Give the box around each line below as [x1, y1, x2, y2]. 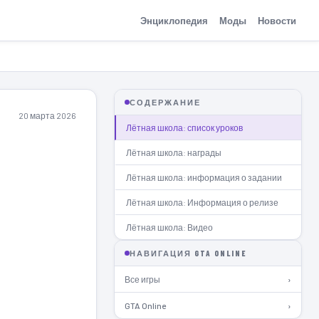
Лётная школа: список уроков [126, 122, 243, 132]
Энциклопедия [140, 14, 208, 26]
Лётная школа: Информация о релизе [126, 197, 278, 207]
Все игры [125, 274, 160, 284]
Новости [258, 14, 296, 26]
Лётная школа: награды [126, 147, 221, 157]
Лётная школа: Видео [126, 222, 213, 232]
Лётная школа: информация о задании [126, 172, 282, 182]
